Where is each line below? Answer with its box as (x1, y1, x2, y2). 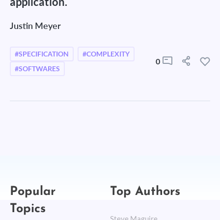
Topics (10, 197, 46, 215)
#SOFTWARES (15, 65, 60, 73)
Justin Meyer (10, 20, 61, 31)
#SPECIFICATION (15, 50, 69, 58)
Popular (10, 180, 55, 198)
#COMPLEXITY (82, 50, 130, 58)
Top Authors (110, 180, 180, 198)
